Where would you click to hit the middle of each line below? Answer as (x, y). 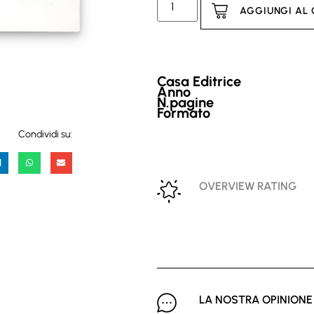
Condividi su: (45, 135)
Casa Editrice (199, 82)
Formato (184, 112)
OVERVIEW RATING (248, 186)
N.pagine (185, 102)
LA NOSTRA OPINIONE (256, 299)
